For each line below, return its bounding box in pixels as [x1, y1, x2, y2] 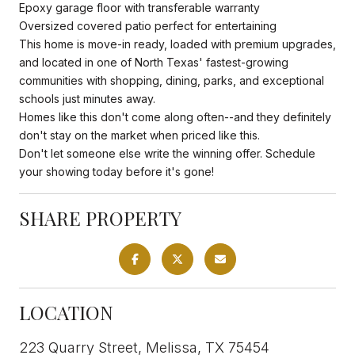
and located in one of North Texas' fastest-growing [19, 55, 288, 69]
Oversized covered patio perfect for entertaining [19, 18, 277, 32]
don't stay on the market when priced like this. [19, 128, 260, 142]
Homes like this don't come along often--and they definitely [19, 109, 331, 124]
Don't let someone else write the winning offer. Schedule [19, 146, 315, 160]
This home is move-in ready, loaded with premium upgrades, [19, 36, 336, 51]
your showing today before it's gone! [19, 164, 214, 178]
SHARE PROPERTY [19, 204, 181, 231]
